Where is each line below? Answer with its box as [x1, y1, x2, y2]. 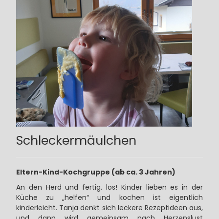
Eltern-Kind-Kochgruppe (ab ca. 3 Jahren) [16, 167, 175, 177]
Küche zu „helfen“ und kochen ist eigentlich [16, 193, 203, 203]
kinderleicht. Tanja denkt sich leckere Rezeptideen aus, [16, 203, 203, 213]
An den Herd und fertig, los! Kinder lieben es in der [16, 182, 203, 193]
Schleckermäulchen [16, 132, 136, 150]
